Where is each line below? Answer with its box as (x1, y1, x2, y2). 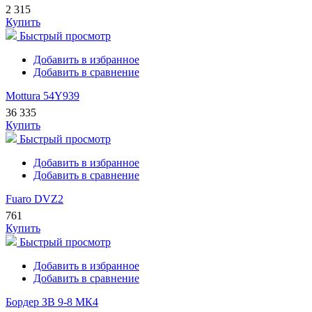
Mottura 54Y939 (6, 90, 79, 102)
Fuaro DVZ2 (6, 193, 63, 205)
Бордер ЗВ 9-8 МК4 (6, 296, 98, 309)
